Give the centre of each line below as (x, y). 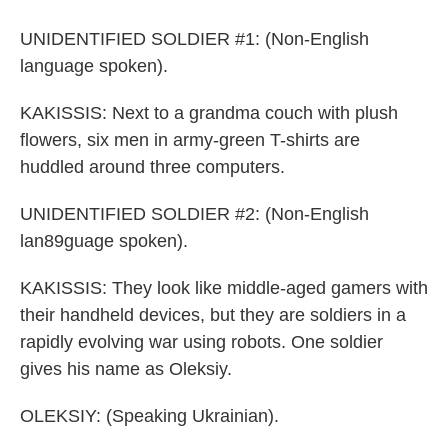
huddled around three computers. (152, 167)
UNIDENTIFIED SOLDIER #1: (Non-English (194, 39)
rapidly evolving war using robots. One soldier (201, 342)
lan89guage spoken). (104, 241)
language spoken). (94, 66)
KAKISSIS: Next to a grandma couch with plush (209, 113)
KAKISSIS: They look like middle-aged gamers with (224, 288)
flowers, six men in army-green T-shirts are (190, 140)
